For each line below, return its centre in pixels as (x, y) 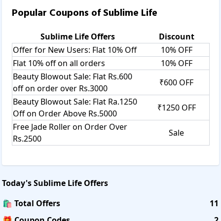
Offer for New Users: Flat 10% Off (75, 50)
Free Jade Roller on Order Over (70, 127)
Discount (176, 36)
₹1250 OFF (176, 107)
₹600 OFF (176, 82)
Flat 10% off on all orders (59, 63)
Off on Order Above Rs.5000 (65, 113)
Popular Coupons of (57, 13)
